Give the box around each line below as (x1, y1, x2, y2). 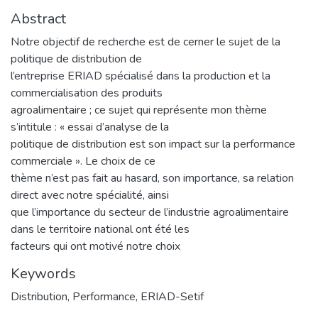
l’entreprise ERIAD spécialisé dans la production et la (11, 67, 270, 84)
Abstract (11, 9, 66, 28)
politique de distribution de (11, 50, 142, 67)
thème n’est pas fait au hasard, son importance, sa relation (11, 170, 294, 186)
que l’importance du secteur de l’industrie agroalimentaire (11, 204, 289, 220)
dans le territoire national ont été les (11, 221, 190, 237)
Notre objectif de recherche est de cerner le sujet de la (11, 33, 280, 50)
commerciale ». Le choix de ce (11, 153, 155, 169)
